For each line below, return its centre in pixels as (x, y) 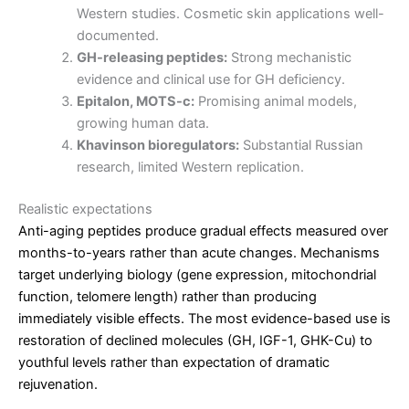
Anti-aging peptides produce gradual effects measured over (203, 231)
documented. (117, 35)
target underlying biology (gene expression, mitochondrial (197, 274)
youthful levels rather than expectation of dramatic (174, 362)
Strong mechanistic (289, 57)
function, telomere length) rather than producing (168, 296)
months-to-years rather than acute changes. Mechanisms (199, 252)
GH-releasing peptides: (152, 57)
